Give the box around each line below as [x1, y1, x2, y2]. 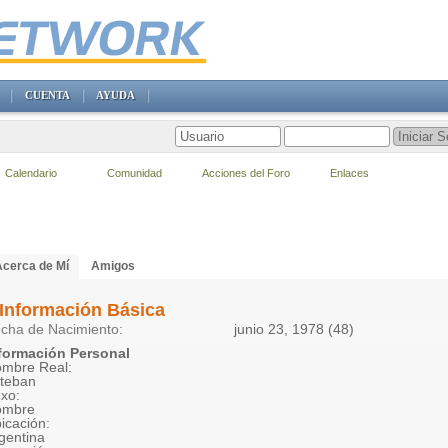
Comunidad [107, 167, 162, 179]
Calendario [5, 167, 57, 179]
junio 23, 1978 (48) [234, 321, 354, 337]
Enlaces [330, 167, 369, 179]
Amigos [91, 259, 135, 273]
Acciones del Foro [202, 167, 290, 179]
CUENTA [25, 89, 69, 101]
